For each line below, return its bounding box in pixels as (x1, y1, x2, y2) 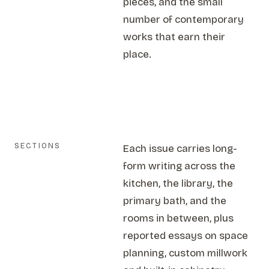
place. (123, 48, 152, 61)
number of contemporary (123, 13, 244, 26)
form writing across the (123, 160, 236, 172)
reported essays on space (123, 229, 249, 242)
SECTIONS (14, 142, 61, 150)
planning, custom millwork (123, 247, 248, 259)
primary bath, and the (123, 195, 227, 207)
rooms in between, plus (123, 212, 234, 225)
